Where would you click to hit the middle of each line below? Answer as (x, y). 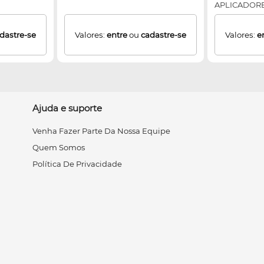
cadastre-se (164, 34)
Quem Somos (59, 148)
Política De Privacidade (77, 164)
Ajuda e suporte (67, 108)
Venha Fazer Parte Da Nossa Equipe (101, 131)
